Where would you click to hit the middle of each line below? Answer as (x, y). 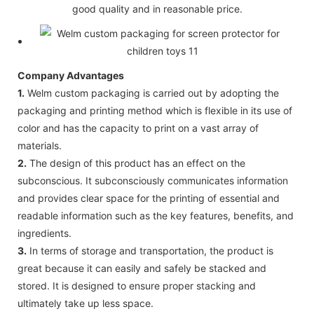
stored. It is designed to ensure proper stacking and (137, 285)
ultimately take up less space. (86, 303)
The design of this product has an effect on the (136, 163)
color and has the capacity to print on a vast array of (138, 128)
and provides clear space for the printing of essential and (149, 198)
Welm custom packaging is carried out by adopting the (152, 93)
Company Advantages (71, 75)
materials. (40, 145)
